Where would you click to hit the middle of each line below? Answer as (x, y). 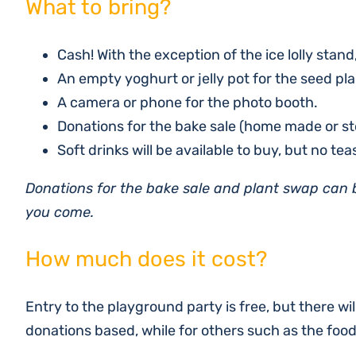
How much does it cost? (146, 259)
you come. (60, 212)
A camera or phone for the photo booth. (188, 103)
